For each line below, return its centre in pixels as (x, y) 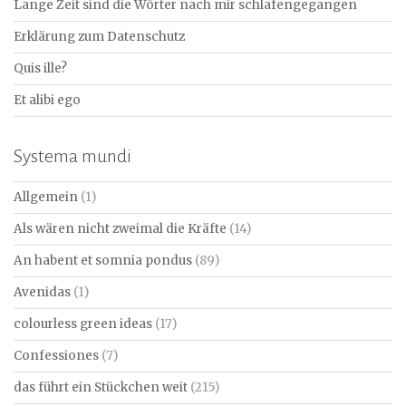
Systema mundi (72, 156)
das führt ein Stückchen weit (101, 388)
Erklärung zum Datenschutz (99, 37)
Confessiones (56, 356)
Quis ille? (40, 69)
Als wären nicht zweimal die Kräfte (120, 229)
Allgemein (46, 198)
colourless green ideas (83, 324)
